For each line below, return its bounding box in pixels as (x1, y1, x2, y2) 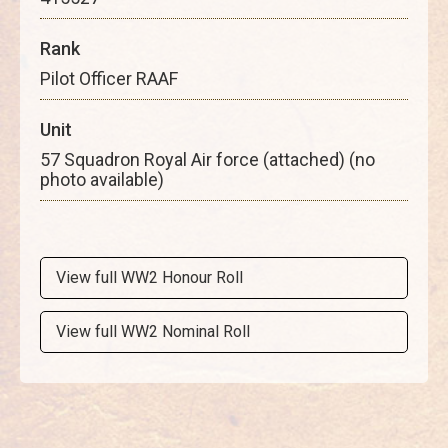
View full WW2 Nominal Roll (56, 322, 250, 341)
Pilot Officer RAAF (40, 68, 178, 89)
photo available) (40, 169, 164, 190)
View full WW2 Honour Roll (56, 268, 243, 287)
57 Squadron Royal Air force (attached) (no (40, 149, 375, 170)
